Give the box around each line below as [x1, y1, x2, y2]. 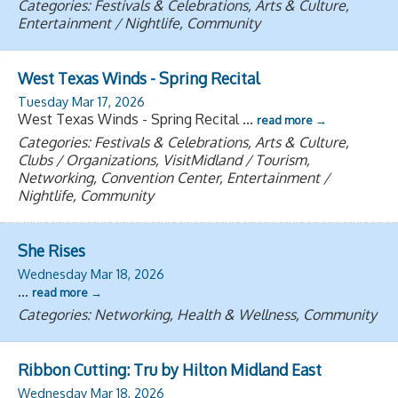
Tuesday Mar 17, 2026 [18, 92, 145, 109]
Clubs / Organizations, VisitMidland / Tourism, [18, 150, 310, 169]
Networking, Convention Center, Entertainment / [18, 168, 330, 187]
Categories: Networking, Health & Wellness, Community [18, 305, 377, 323]
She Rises [18, 240, 85, 260]
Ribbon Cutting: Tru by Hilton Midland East [18, 359, 322, 379]
